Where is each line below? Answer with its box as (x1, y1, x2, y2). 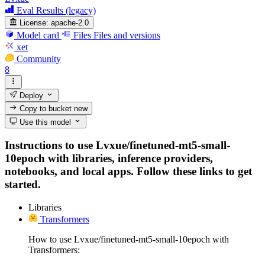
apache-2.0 (51, 18, 89, 28)
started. (5, 178, 41, 191)
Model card (17, 30, 59, 41)
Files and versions (93, 30, 160, 41)
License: (20, 18, 49, 28)
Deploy (17, 91, 44, 100)
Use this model (17, 117, 72, 127)
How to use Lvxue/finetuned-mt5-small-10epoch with (28, 234, 229, 244)
